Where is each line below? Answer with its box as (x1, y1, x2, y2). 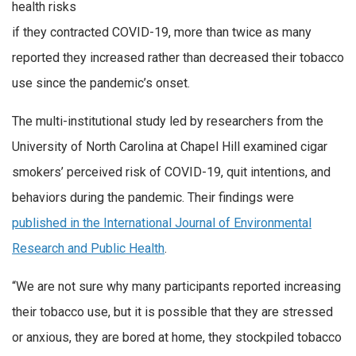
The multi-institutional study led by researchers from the (12, 113, 323, 129)
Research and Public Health (12, 240, 164, 256)
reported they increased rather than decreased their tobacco (12, 50, 344, 66)
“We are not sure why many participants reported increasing (12, 278, 341, 294)
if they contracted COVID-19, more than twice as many (12, 25, 311, 41)
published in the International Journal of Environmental (12, 215, 311, 230)
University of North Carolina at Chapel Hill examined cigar (12, 138, 327, 154)
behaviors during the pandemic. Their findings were (12, 189, 294, 205)
